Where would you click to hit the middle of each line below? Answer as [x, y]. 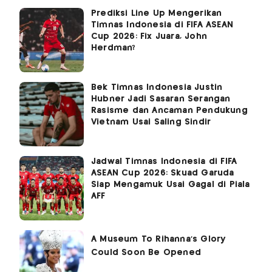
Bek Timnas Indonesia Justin [157, 87]
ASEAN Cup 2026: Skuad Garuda [163, 173]
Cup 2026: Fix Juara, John [149, 36]
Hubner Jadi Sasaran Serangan [161, 99]
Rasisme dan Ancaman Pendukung [169, 110]
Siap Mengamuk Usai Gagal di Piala [171, 184]
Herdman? [114, 48]
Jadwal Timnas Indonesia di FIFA [164, 161]
